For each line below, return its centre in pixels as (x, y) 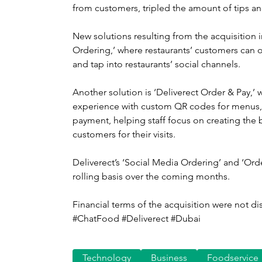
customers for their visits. (124, 134)
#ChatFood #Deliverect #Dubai (137, 218)
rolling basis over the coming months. (151, 176)
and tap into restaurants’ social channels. (156, 64)
